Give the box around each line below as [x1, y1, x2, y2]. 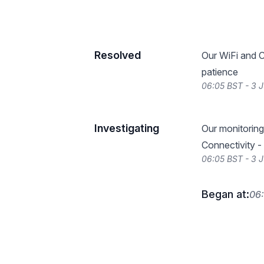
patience [202, 66, 238, 78]
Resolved [94, 49, 141, 61]
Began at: [202, 188, 249, 200]
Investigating [94, 122, 159, 134]
